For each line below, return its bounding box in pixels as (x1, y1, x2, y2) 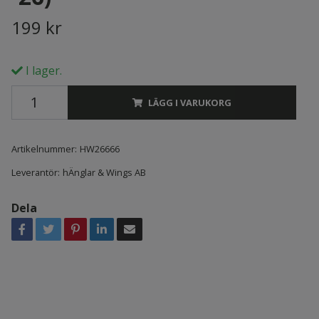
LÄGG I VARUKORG (147, 95, 231, 109)
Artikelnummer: (11, 142, 77, 155)
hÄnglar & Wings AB (62, 165, 146, 179)
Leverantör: (11, 165, 60, 179)
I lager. (22, 62, 62, 78)
